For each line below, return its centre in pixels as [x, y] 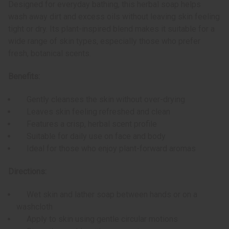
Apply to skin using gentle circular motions [97, 219]
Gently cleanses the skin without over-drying [101, 100]
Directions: [27, 172]
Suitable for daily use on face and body [91, 136]
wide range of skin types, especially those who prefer [104, 41]
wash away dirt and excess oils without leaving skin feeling [114, 17]
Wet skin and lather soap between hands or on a [107, 195]
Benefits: [24, 77]
